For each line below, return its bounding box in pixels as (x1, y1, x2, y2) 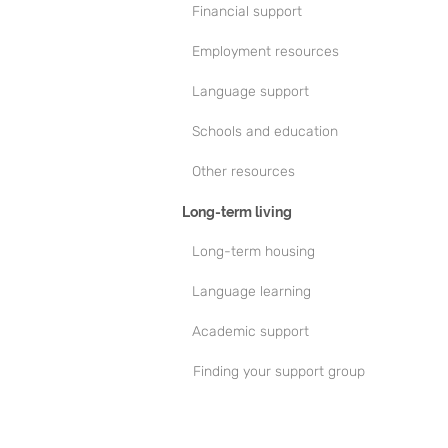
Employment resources (192, 43, 339, 60)
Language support (192, 83, 309, 100)
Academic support (192, 323, 309, 340)
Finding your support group (193, 363, 365, 380)
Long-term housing (192, 243, 315, 260)
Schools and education (192, 123, 338, 140)
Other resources (192, 163, 295, 180)
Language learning (192, 283, 311, 300)
